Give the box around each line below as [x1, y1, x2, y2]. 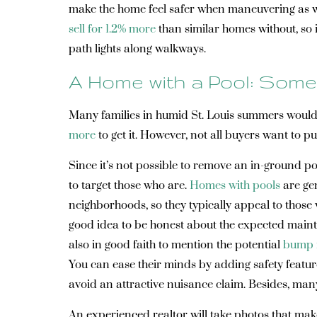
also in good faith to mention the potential [69, 238, 283, 252]
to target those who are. [69, 178, 190, 192]
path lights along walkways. [69, 42, 206, 56]
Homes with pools [190, 178, 280, 192]
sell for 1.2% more [69, 22, 156, 36]
